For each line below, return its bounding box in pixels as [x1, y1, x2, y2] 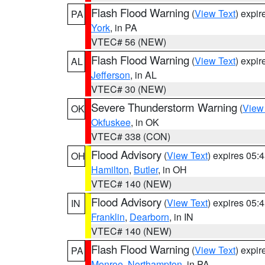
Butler [134, 163, 158, 176]
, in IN [169, 210, 193, 224]
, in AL [130, 68, 157, 82]
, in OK [131, 115, 159, 129]
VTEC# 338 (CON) [91, 130, 170, 143]
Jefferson [91, 68, 130, 82]
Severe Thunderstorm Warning [91, 99, 237, 115]
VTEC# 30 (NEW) [91, 82, 166, 96]
